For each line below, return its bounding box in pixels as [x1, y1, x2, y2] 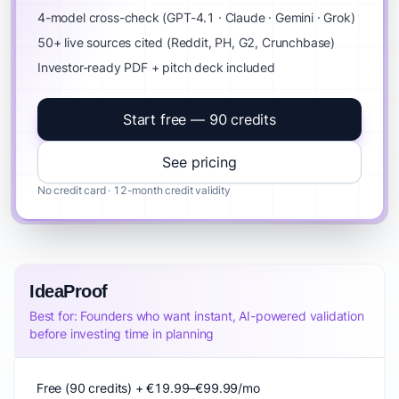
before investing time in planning [29, 326, 215, 341]
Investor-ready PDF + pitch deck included [37, 60, 275, 75]
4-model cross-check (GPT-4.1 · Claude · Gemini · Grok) [37, 10, 355, 25]
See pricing [162, 153, 237, 171]
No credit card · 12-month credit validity [37, 183, 231, 197]
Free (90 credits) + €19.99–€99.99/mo [37, 380, 260, 395]
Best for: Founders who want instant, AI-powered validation [29, 308, 364, 323]
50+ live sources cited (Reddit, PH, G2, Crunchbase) [37, 35, 336, 50]
